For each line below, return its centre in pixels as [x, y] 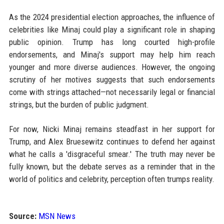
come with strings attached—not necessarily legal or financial [112, 92]
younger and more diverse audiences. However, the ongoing [112, 67]
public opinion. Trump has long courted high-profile [112, 42]
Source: [22, 216]
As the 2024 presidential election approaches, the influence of [112, 17]
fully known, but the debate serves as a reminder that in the [112, 166]
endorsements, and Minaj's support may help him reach [112, 54]
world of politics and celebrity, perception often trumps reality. [111, 179]
